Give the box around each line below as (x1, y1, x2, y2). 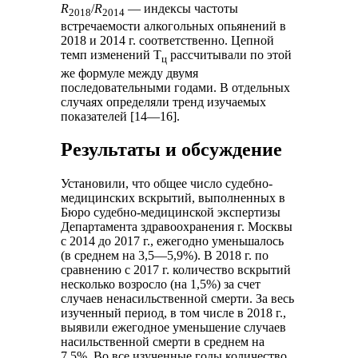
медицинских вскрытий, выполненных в (61, 191, 286, 205)
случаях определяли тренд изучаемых (61, 94, 267, 109)
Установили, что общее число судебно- (61, 177, 273, 191)
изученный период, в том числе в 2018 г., (61, 306, 287, 320)
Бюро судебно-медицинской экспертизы (61, 205, 281, 220)
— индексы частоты (125, 2, 239, 16)
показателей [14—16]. (61, 109, 181, 123)
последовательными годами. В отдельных (61, 80, 291, 94)
